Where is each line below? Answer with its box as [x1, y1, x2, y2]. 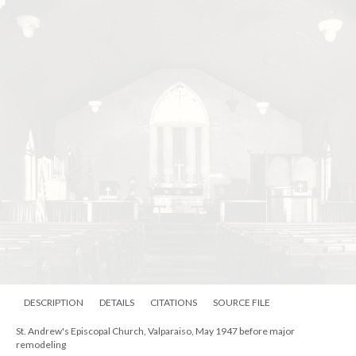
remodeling [16, 338, 66, 350]
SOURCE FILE [213, 296, 270, 308]
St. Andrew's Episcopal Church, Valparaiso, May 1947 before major [16, 324, 295, 337]
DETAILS [99, 296, 134, 308]
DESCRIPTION [24, 296, 83, 308]
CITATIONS [150, 296, 197, 308]
